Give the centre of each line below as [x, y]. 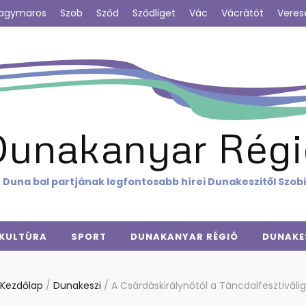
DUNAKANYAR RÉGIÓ [184, 237]
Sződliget [154, 13]
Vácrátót [242, 13]
